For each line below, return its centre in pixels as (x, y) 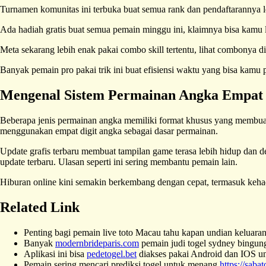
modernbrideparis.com (97, 243)
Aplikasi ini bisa (55, 254)
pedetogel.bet (112, 254)
